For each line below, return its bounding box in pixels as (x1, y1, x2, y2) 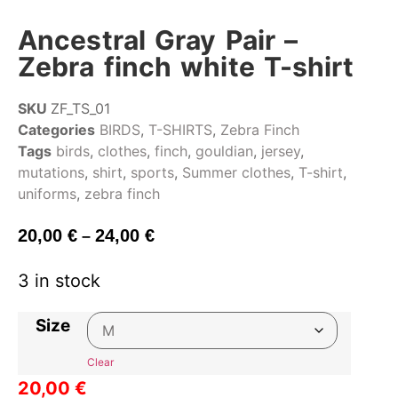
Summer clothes (182, 163, 291, 182)
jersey (261, 142, 300, 161)
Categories (18, 121, 95, 139)
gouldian (195, 142, 253, 161)
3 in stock (18, 269, 100, 291)
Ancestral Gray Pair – (18, 24, 298, 57)
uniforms (18, 185, 76, 203)
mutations (18, 163, 84, 182)
